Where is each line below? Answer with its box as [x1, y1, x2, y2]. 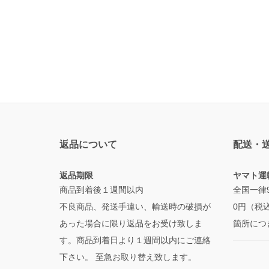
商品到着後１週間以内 [59, 185, 144, 195]
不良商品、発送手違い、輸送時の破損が [59, 202, 211, 212]
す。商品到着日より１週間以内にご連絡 [59, 235, 211, 246]
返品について [59, 139, 117, 150]
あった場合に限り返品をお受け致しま [59, 219, 202, 229]
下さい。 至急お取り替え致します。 [59, 252, 201, 262]
